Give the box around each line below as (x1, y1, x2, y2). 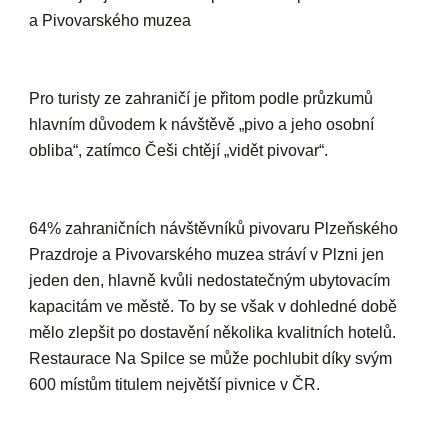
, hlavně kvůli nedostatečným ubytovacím (100, 271, 391, 289)
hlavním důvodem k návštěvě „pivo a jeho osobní (29, 115, 375, 133)
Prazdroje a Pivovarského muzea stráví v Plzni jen (29, 245, 385, 263)
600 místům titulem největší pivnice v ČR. (29, 375, 321, 393)
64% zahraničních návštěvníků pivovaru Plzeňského (29, 219, 399, 237)
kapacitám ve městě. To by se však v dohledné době (29, 297, 398, 315)
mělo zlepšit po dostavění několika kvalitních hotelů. (29, 323, 397, 341)
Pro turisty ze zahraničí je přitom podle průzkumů (29, 89, 374, 107)
